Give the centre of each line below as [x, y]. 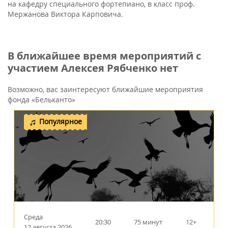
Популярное [61, 121]
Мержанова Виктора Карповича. [65, 14]
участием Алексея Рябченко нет [93, 68]
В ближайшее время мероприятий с [104, 55]
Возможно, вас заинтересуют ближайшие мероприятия [105, 89]
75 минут [148, 222]
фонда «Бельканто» [41, 99]
